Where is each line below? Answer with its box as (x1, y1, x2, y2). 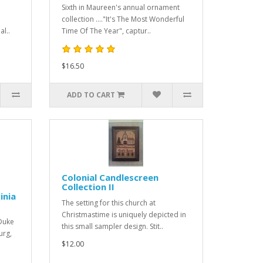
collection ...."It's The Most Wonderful (61, 14, 184, 24)
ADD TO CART (66, 90, 115, 100)
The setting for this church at (61, 198, 156, 208)
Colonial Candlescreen (61, 171, 159, 183)
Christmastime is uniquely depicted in (61, 210, 186, 220)
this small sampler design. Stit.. (61, 221, 163, 231)
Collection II (61, 181, 114, 193)
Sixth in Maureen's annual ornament (61, 2, 180, 12)
